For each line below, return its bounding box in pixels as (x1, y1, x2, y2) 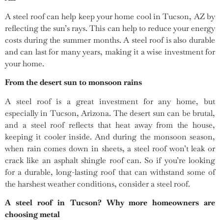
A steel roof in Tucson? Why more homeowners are (5, 197, 215, 208)
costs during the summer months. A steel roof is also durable (5, 35, 215, 46)
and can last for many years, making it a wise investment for (5, 47, 215, 57)
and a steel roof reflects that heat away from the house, (5, 119, 215, 130)
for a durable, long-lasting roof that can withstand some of (5, 166, 215, 177)
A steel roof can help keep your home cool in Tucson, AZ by (5, 11, 215, 22)
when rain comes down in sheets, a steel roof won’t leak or (5, 143, 215, 154)
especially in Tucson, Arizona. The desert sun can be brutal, (5, 108, 215, 118)
